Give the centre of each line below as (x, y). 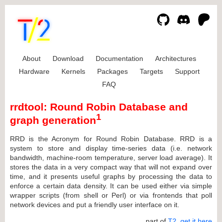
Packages (112, 71)
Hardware (34, 71)
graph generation (53, 120)
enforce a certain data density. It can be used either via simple (111, 186)
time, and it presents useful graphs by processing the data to (111, 176)
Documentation (119, 58)
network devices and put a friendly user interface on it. (95, 204)
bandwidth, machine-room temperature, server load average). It (111, 157)
